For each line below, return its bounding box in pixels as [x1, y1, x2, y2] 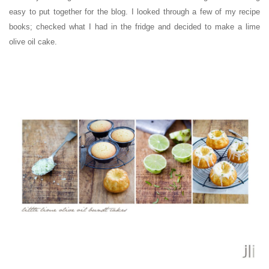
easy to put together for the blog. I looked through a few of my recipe [9, 7, 260, 17]
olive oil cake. [9, 37, 59, 47]
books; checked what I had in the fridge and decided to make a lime [9, 22, 260, 32]
